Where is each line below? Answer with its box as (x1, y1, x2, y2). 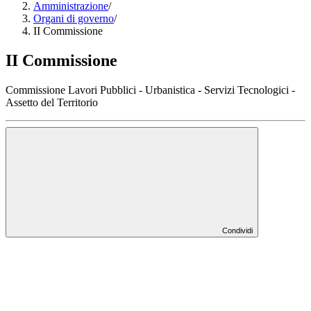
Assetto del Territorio (6, 96, 98, 109)
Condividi (222, 226, 253, 235)
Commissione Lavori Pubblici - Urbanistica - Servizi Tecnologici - (6, 84, 295, 96)
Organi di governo (33, 12, 114, 25)
